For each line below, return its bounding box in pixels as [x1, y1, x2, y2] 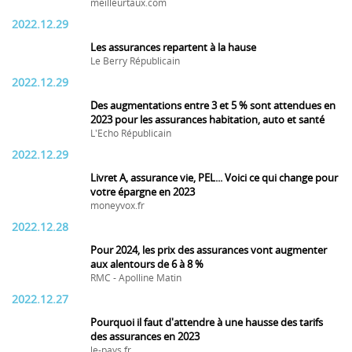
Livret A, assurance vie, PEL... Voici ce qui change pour [90, 172, 338, 184]
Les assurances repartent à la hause [90, 42, 256, 53]
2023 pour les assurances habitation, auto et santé [90, 114, 324, 126]
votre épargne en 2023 [90, 186, 195, 198]
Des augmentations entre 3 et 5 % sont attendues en [90, 100, 335, 112]
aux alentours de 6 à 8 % [90, 258, 203, 270]
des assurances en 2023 [90, 331, 200, 343]
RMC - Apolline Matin [90, 273, 181, 284]
